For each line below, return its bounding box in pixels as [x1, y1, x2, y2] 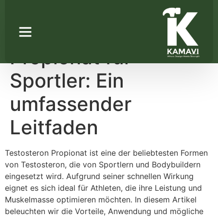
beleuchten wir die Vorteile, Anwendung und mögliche [5, 206, 203, 216]
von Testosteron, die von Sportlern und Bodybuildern [5, 159, 200, 169]
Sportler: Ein [10, 68, 124, 92]
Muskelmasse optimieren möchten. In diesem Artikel [5, 194, 197, 204]
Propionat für [10, 45, 131, 69]
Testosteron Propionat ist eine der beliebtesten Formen [5, 147, 208, 158]
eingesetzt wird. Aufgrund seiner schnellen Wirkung [5, 171, 194, 181]
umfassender [10, 91, 131, 116]
